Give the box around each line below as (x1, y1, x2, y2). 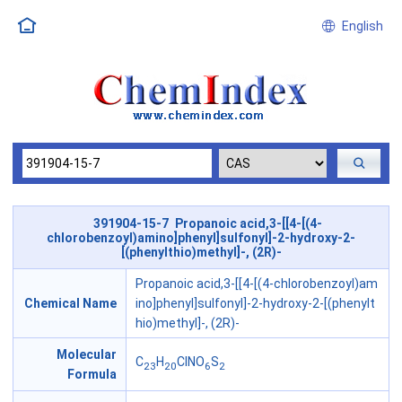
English (336, 19, 383, 33)
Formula (67, 367, 117, 382)
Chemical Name (24, 296, 117, 311)
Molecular (57, 347, 117, 363)
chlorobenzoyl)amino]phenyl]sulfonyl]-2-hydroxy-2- (47, 230, 355, 245)
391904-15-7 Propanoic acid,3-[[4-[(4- (93, 215, 322, 231)
